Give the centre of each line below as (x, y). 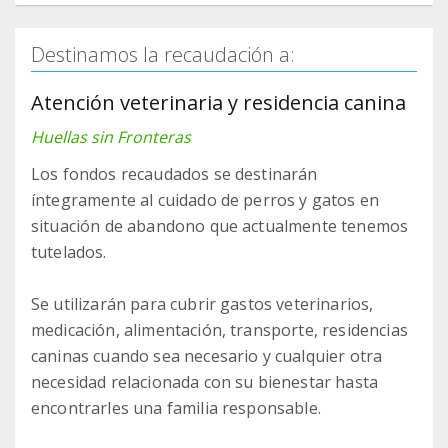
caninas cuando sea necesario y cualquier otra (207, 356)
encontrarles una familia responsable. (176, 408)
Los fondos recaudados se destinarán (174, 174)
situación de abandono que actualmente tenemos (220, 226)
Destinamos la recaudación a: (163, 55)
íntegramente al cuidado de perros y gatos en (205, 200)
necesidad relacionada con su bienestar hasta (205, 382)
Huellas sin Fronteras (111, 137)
